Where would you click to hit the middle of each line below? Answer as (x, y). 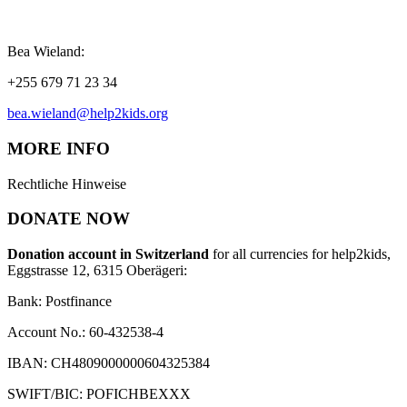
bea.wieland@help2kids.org (88, 114)
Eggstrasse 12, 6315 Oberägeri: (97, 271)
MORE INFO (59, 148)
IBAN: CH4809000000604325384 (109, 363)
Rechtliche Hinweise (67, 184)
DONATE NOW (69, 219)
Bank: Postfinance (60, 302)
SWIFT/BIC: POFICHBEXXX (99, 394)
